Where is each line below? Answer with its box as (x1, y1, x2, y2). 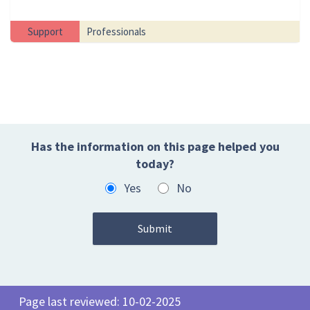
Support (27, 25, 63, 39)
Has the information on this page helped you (30, 138, 280, 155)
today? (136, 156, 174, 172)
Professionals (86, 25, 146, 39)
